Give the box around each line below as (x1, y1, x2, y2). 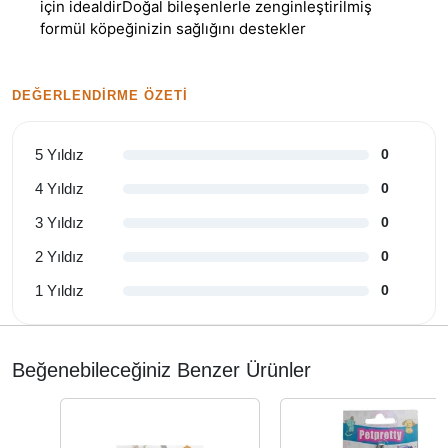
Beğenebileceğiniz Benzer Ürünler (12, 358, 311, 381)
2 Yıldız (35, 247, 84, 265)
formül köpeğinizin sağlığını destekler (40, 18, 306, 38)
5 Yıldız (35, 145, 84, 163)
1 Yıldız (35, 281, 84, 299)
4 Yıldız (35, 179, 84, 197)
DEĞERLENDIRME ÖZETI (12, 87, 189, 103)
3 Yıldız (35, 213, 84, 231)
